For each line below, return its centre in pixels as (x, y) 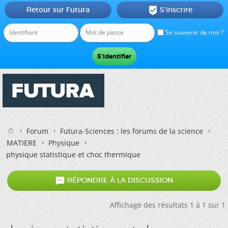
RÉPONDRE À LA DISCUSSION (119, 180)
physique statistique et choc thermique (73, 154)
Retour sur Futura (58, 10)
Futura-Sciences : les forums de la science (132, 131)
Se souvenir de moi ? (194, 32)
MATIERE (22, 143)
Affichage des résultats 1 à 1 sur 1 (168, 205)
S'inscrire (176, 10)
